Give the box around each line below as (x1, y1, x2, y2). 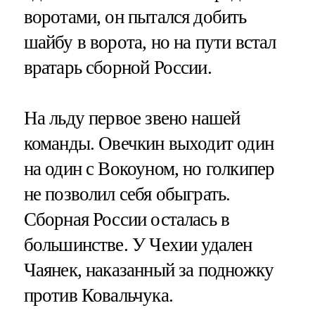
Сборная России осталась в (23, 208, 230, 230)
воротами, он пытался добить (23, 6, 247, 28)
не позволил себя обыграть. (23, 183, 231, 205)
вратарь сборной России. (23, 57, 212, 79)
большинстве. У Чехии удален (23, 233, 252, 255)
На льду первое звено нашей (23, 107, 240, 129)
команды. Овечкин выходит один (23, 132, 274, 154)
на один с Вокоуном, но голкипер (23, 157, 275, 179)
